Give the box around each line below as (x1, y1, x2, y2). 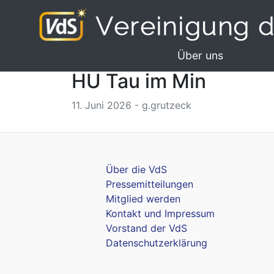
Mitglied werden (106, 193, 180, 205)
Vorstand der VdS (106, 222, 187, 234)
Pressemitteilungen (106, 178, 193, 190)
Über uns (177, 49, 223, 62)
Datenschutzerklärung (106, 237, 207, 249)
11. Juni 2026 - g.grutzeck (72, 99, 191, 111)
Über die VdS (106, 163, 167, 176)
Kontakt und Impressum (106, 207, 215, 220)
